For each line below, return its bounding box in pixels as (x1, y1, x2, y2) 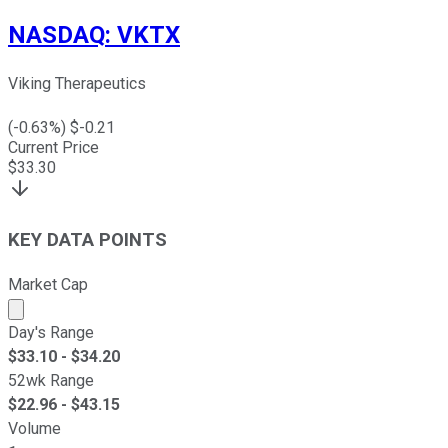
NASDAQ (8, 20, 105, 49)
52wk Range (8, 370, 94, 390)
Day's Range (8, 322, 94, 342)
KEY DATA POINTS (8, 229, 167, 252)
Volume (8, 418, 61, 438)
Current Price (8, 138, 99, 158)
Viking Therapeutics (8, 74, 146, 94)
